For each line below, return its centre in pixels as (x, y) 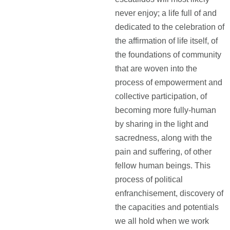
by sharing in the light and (162, 124)
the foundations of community (168, 55)
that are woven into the (156, 69)
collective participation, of (161, 96)
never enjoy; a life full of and (166, 13)
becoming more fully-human (166, 110)
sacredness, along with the (164, 138)
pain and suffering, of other (163, 152)
